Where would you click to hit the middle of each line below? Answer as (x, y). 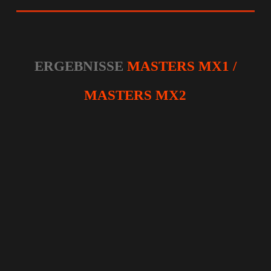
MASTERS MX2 (135, 95)
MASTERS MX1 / (181, 66)
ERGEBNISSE (79, 66)
